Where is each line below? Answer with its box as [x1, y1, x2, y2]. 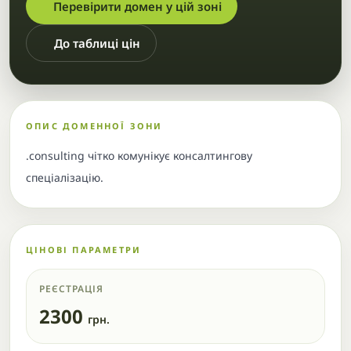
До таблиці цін [54, 35, 140, 51]
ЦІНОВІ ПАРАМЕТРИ [26, 244, 142, 255]
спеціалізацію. [26, 170, 103, 185]
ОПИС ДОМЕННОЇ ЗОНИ [26, 120, 163, 132]
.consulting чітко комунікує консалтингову [26, 148, 252, 163]
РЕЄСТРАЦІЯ [39, 282, 103, 295]
